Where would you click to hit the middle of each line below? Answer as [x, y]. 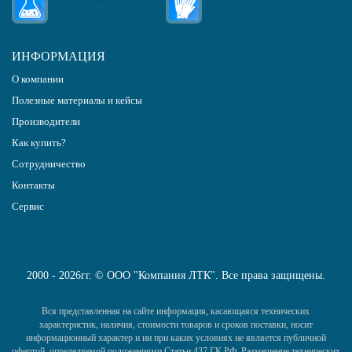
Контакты [33, 185]
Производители [46, 122]
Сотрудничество [49, 164]
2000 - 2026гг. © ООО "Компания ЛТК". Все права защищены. [176, 275]
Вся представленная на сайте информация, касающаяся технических [176, 311]
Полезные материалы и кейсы [77, 101]
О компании [38, 79]
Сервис [28, 207]
